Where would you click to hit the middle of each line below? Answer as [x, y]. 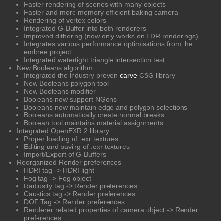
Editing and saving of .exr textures [77, 146]
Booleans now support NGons [70, 99]
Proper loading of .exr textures [71, 138]
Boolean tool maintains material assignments [93, 123]
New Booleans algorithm [55, 67]
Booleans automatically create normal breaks [94, 115]
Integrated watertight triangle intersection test [94, 59]
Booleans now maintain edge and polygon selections [106, 107]
